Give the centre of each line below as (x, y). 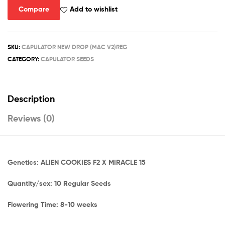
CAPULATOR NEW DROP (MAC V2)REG (74, 47)
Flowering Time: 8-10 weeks (52, 204)
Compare (34, 9)
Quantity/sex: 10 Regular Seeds (59, 184)
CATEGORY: (24, 59)
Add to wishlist (93, 9)
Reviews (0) (31, 119)
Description (31, 99)
